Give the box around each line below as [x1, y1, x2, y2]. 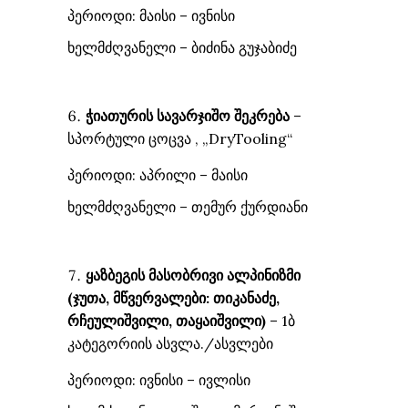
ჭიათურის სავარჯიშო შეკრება [86, 107, 290, 125]
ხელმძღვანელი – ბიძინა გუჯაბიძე [67, 38, 297, 56]
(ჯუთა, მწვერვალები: [67, 289, 213, 307]
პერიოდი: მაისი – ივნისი [67, 6, 235, 25]
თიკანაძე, [213, 289, 280, 307]
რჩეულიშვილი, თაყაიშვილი [67, 311, 261, 330]
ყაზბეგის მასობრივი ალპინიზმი [86, 266, 301, 284]
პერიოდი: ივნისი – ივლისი [67, 371, 250, 389]
